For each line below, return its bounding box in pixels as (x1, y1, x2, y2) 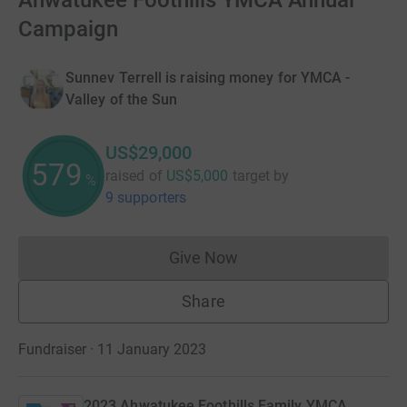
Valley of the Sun (65, 91, 178, 108)
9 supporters (105, 189, 186, 206)
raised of (105, 167, 163, 184)
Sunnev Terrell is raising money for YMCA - (65, 69, 351, 86)
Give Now (168, 248, 239, 267)
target (232, 167, 271, 184)
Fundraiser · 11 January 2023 (18, 341, 206, 358)
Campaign (18, 16, 118, 42)
